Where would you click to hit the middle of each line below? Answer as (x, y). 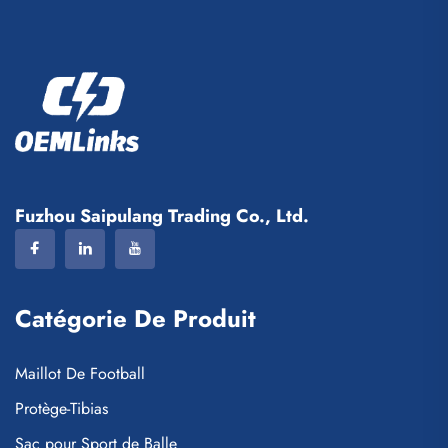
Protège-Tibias (61, 408)
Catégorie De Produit (135, 318)
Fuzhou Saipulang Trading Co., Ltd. (162, 215)
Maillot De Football (80, 373)
